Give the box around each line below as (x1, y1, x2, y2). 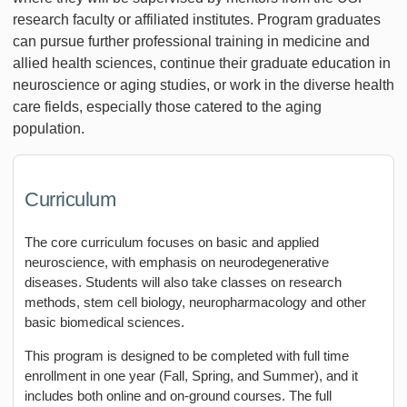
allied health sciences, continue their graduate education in (13, 55, 391, 71)
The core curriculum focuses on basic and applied (25, 233, 319, 250)
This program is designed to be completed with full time (25, 347, 349, 363)
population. (13, 120, 84, 136)
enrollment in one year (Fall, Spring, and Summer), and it (25, 367, 358, 383)
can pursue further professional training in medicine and (13, 33, 370, 49)
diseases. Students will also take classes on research (25, 273, 342, 290)
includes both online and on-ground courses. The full (25, 387, 332, 403)
